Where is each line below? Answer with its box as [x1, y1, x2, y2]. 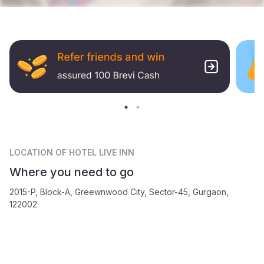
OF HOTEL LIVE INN [55, 147, 134, 157]
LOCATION [9, 147, 55, 157]
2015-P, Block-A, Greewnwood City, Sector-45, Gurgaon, [9, 186, 229, 197]
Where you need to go [9, 164, 134, 179]
